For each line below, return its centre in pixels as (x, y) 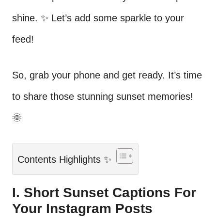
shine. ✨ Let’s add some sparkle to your (98, 18)
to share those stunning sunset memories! (103, 96)
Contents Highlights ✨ (64, 160)
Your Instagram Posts (82, 209)
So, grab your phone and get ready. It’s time (107, 75)
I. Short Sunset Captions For (104, 193)
